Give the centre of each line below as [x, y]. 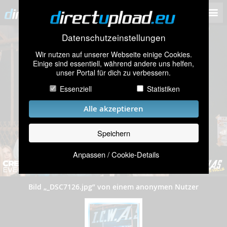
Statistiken [164, 89]
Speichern [113, 133]
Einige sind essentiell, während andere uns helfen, [113, 64]
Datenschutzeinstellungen [113, 37]
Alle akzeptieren [113, 109]
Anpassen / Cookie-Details [116, 154]
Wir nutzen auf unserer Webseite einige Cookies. [113, 54]
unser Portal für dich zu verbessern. [113, 73]
